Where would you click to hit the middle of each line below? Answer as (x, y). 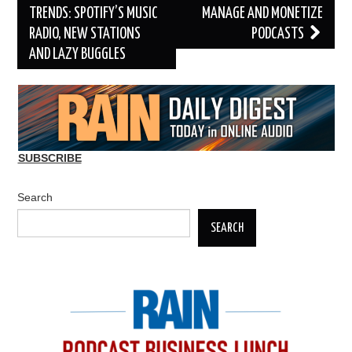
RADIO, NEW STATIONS (85, 35)
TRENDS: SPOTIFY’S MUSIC (94, 14)
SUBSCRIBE (49, 158)
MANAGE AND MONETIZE (262, 14)
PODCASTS (279, 35)
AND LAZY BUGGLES (78, 55)
